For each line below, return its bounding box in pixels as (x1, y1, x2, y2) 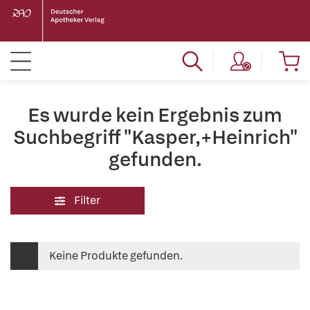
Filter (74, 193, 100, 208)
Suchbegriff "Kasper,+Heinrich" (12, 125, 298, 149)
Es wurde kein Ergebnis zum (28, 102, 282, 127)
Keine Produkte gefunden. (49, 248, 183, 263)
